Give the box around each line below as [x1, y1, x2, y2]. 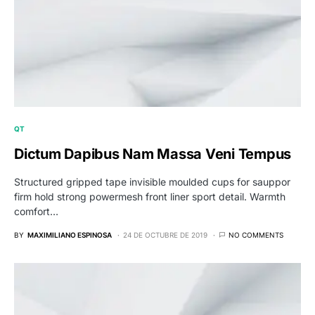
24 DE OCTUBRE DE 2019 [123, 230, 207, 239]
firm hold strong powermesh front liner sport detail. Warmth [14, 190, 285, 202]
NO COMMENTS [229, 230, 283, 239]
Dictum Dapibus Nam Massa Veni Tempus [14, 145, 291, 162]
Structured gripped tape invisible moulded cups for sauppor [14, 175, 290, 188]
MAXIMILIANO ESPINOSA [27, 230, 112, 239]
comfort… [14, 205, 58, 217]
